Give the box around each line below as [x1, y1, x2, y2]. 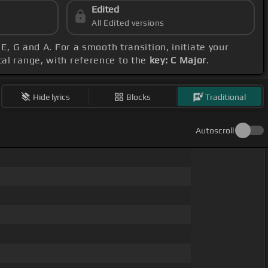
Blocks [126, 92, 151, 102]
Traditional [205, 92, 246, 102]
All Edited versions [92, 18, 165, 28]
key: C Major [149, 54, 207, 66]
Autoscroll [196, 126, 234, 136]
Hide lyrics [33, 92, 71, 102]
